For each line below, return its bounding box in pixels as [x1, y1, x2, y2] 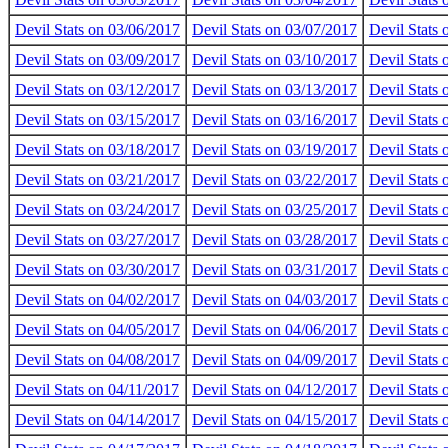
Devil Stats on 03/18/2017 [15, 141, 180, 158]
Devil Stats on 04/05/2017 [15, 321, 180, 338]
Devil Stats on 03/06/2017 [15, 21, 180, 38]
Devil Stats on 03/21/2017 [15, 171, 180, 188]
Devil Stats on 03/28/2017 [192, 231, 357, 248]
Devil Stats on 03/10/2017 [192, 51, 357, 68]
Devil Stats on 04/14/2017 [15, 411, 180, 428]
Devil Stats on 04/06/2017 [192, 321, 357, 338]
